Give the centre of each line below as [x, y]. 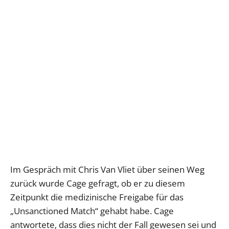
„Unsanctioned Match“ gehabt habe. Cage [92, 211]
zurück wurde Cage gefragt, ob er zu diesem [98, 183]
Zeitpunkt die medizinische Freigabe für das [97, 197]
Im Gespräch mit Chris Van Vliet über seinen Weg [107, 169]
